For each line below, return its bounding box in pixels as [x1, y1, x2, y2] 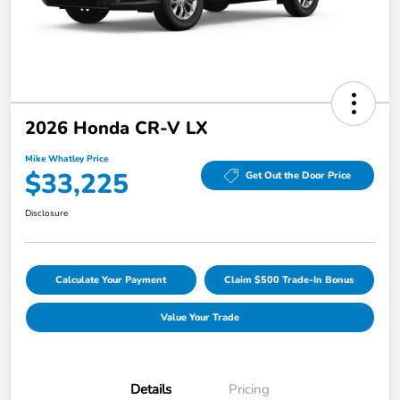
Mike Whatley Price [25, 152, 108, 165]
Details [130, 379, 171, 398]
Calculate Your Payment [55, 272, 167, 287]
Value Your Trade [161, 310, 239, 324]
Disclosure [25, 206, 68, 220]
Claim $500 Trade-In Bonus [224, 272, 354, 287]
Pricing [229, 379, 270, 398]
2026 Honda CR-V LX [25, 115, 208, 140]
